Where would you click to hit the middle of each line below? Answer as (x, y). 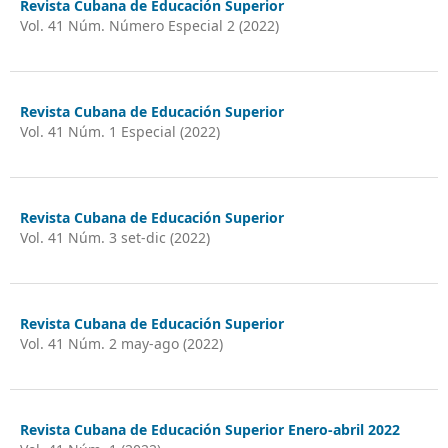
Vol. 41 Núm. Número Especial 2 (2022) (149, 25)
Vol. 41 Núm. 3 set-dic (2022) (114, 237)
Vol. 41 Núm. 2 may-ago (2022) (121, 343)
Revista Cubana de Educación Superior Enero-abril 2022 (209, 429)
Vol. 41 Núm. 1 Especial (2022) (119, 131)
